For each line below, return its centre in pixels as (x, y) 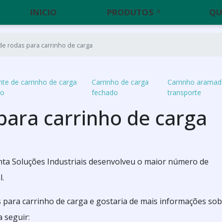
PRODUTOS (131, 12)
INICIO (44, 12)
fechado (105, 92)
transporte (185, 92)
